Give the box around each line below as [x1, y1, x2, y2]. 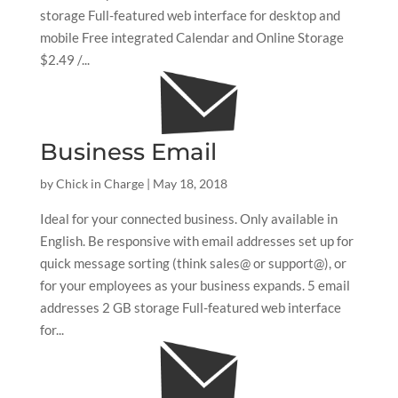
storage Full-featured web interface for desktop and [39, 6, 340, 23]
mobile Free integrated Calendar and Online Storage [39, 28, 344, 45]
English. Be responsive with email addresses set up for [39, 233, 354, 250]
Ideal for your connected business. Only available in [39, 211, 338, 227]
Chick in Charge [55, 176, 144, 192]
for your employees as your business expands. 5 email [39, 277, 350, 294]
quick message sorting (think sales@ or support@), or [39, 255, 346, 272]
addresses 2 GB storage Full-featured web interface [39, 299, 341, 316]
